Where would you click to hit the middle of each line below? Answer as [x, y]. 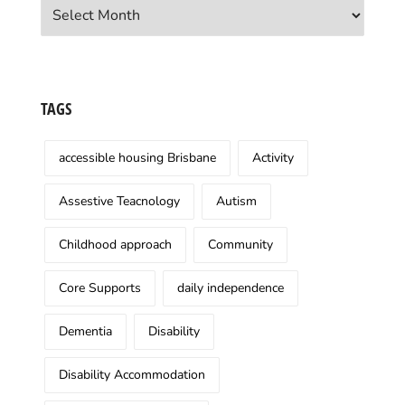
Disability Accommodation [132, 374]
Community [240, 244]
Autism [236, 201]
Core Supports [100, 287]
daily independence [231, 287]
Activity [273, 157]
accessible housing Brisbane [137, 157]
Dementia [85, 331]
